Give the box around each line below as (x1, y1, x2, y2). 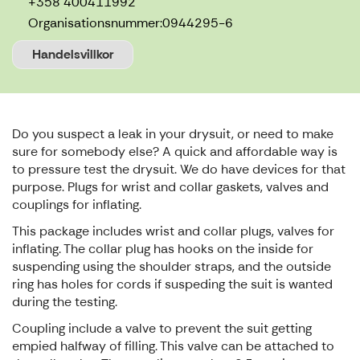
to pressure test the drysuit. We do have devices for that (12, 161, 346, 178)
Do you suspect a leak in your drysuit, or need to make (12, 125, 333, 143)
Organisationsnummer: (28, 14, 162, 32)
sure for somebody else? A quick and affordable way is (12, 143, 337, 161)
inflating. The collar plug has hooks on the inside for (12, 240, 313, 258)
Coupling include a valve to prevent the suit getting (12, 320, 312, 337)
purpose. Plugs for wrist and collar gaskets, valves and (12, 178, 329, 196)
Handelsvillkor (32, 46, 113, 63)
